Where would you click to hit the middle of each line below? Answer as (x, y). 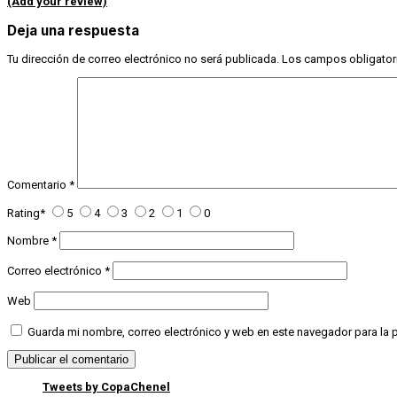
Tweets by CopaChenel (106, 386)
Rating (23, 213)
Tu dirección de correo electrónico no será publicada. (143, 58)
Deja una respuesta (73, 30)
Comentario (38, 184)
